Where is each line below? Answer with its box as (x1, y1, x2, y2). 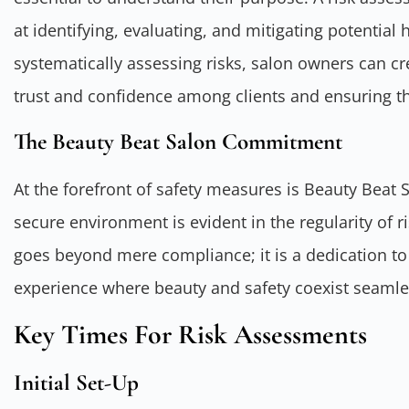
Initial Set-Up (14, 368, 139, 396)
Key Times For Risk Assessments (14, 317, 367, 351)
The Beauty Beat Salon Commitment (14, 127, 342, 155)
